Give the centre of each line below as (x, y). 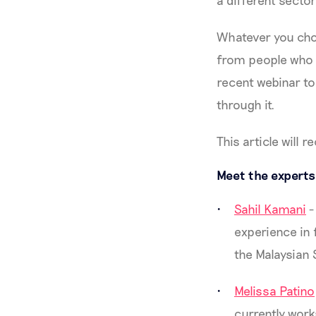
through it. (246, 104)
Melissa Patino (274, 291)
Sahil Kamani (270, 209)
